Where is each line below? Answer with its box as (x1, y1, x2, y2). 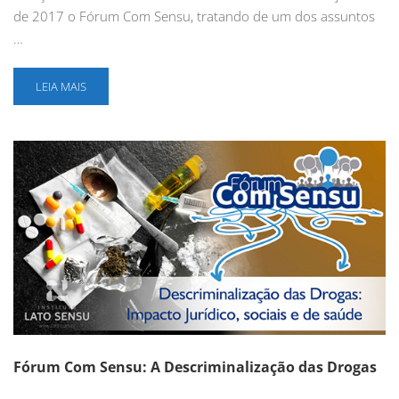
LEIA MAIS (36, 77, 86, 94)
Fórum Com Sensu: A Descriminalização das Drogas (13, 357, 377, 378)
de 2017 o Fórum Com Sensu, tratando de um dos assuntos (13, 6, 375, 25)
